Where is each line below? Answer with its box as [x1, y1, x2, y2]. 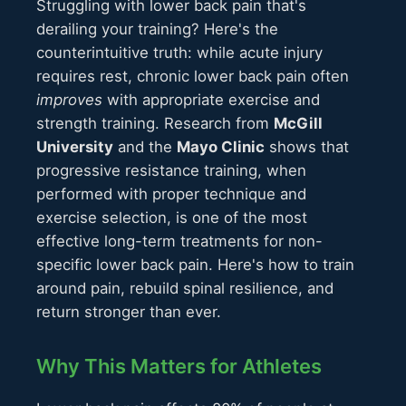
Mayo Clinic [177, 137, 265, 156]
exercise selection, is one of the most [36, 208, 307, 227]
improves [36, 90, 102, 109]
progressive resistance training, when [36, 160, 306, 179]
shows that [265, 137, 349, 156]
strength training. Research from [36, 113, 274, 132]
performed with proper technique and [36, 184, 306, 203]
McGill [274, 113, 323, 132]
